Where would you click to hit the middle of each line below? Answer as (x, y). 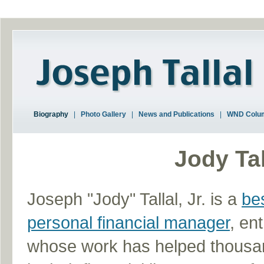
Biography (51, 114)
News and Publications (176, 114)
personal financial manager (128, 223)
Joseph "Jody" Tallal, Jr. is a (134, 199)
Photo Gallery (103, 114)
